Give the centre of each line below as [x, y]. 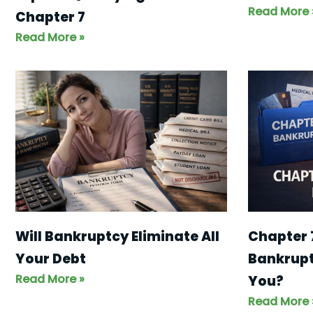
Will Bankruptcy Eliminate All [117, 236]
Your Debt [51, 259]
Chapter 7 [50, 17]
